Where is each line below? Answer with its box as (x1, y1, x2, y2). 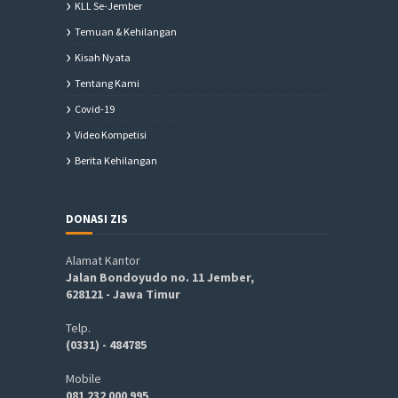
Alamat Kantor (66, 252, 140, 268)
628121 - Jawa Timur (66, 286, 180, 302)
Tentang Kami (75, 76, 139, 90)
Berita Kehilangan (75, 154, 157, 167)
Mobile (66, 370, 101, 386)
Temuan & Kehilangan (75, 25, 177, 38)
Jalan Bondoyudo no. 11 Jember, (66, 269, 254, 285)
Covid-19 (75, 102, 115, 115)
